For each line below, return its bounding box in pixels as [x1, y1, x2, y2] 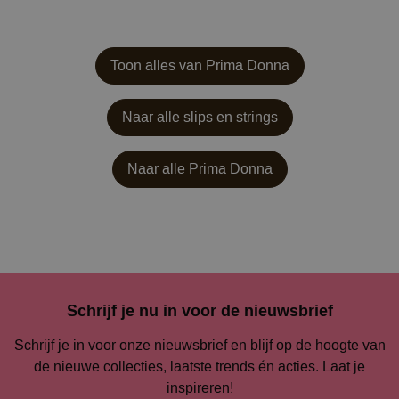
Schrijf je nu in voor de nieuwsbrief [66, 299, 333, 322]
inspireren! [166, 378, 233, 397]
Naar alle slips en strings [121, 107, 278, 126]
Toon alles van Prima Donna [110, 55, 289, 75]
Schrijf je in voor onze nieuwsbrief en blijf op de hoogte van [13, 335, 386, 354]
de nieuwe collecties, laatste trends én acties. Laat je [34, 356, 365, 376]
